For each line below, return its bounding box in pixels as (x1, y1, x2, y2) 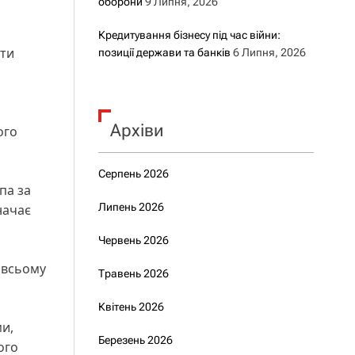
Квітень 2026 (97, 300, 164, 313)
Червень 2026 (97, 234, 169, 246)
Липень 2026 (97, 200, 164, 213)
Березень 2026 (97, 334, 173, 346)
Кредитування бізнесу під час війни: (97, 29, 281, 41)
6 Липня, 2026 (232, 46, 306, 59)
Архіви (109, 120, 163, 140)
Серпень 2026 (97, 167, 169, 180)
